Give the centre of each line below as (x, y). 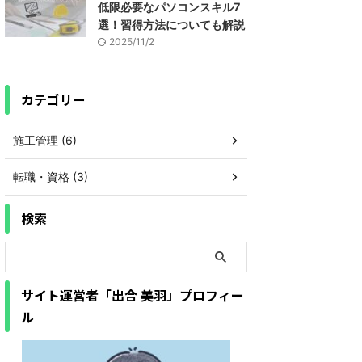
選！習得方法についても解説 (171, 25)
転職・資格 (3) (51, 177)
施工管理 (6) (45, 140)
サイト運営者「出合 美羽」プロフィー (133, 295)
